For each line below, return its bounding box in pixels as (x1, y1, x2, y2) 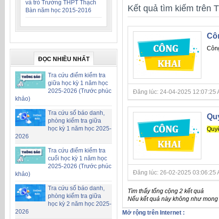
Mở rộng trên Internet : (122, 209, 185, 216)
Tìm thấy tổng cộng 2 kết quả (128, 188, 204, 195)
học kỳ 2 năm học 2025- (48, 200, 111, 207)
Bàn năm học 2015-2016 (25, 7, 91, 14)
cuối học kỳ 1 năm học (48, 155, 107, 162)
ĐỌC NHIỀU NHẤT (38, 56, 89, 63)
